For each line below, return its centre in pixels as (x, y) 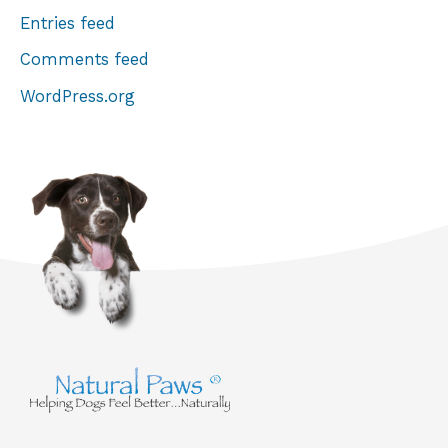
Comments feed (84, 60)
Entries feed (67, 24)
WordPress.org (77, 96)
